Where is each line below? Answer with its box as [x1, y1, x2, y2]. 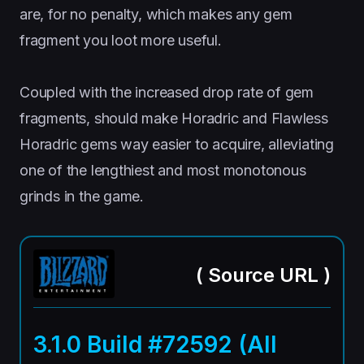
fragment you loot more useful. [19, 32, 222, 49]
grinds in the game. [19, 188, 145, 205]
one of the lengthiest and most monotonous [19, 162, 306, 179]
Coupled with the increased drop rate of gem [19, 84, 314, 101]
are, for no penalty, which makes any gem [19, 6, 292, 23]
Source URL [203, 262, 323, 287]
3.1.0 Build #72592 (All [33, 330, 277, 358]
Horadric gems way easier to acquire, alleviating [19, 136, 335, 153]
